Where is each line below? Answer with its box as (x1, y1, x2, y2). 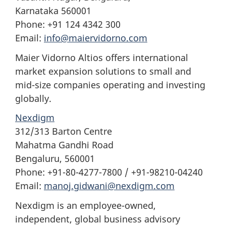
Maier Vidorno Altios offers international (15, 51, 188, 64)
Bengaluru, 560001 (15, 152, 95, 164)
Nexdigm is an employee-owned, (15, 199, 156, 211)
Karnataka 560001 (15, 5, 91, 17)
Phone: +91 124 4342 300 (15, 18, 121, 30)
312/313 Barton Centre (15, 125, 112, 137)
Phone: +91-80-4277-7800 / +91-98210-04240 (15, 166, 203, 178)
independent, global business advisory (15, 212, 180, 225)
